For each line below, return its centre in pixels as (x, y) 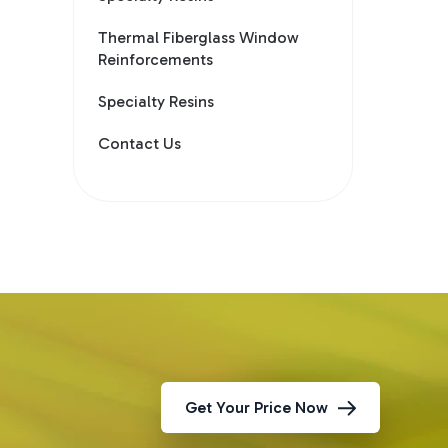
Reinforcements (156, 59)
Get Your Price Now (256, 408)
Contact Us (140, 143)
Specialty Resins (156, 101)
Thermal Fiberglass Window (199, 37)
